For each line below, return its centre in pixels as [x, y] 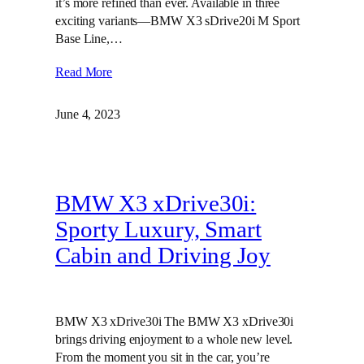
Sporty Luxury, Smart [158, 230]
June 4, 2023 [88, 114]
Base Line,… [89, 38]
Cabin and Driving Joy [163, 256]
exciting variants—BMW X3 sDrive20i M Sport [178, 20]
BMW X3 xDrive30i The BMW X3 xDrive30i [175, 322]
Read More [84, 71]
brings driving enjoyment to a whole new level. [174, 340]
